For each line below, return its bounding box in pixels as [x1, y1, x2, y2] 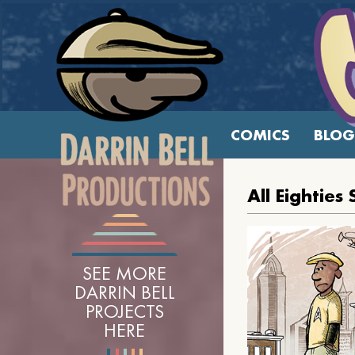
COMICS [230, 124, 290, 145]
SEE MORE [82, 261, 166, 285]
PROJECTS [85, 299, 164, 323]
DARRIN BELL [74, 280, 175, 304]
